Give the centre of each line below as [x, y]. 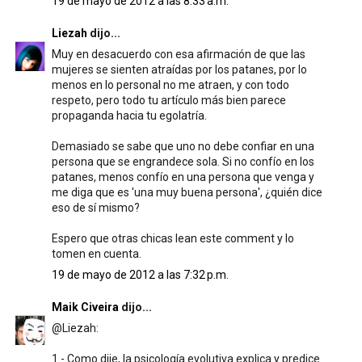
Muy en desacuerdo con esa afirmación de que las [178, 54]
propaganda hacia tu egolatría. [129, 116]
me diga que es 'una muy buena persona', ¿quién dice [187, 192]
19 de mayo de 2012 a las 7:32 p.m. [140, 275]
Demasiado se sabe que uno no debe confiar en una [183, 146]
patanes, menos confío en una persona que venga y [183, 177]
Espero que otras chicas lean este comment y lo [173, 238]
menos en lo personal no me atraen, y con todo [170, 85]
